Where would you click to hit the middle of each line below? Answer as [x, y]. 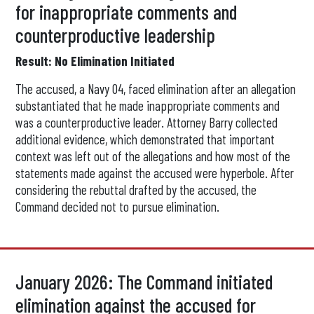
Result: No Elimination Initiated [95, 61]
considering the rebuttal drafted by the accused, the [136, 190]
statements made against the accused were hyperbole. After [155, 173]
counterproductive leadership [116, 35]
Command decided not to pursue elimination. [118, 206]
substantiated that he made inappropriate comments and [148, 105]
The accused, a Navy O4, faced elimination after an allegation [156, 89]
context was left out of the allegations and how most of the [153, 156]
